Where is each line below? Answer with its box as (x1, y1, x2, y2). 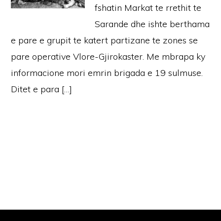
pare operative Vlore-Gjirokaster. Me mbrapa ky (11, 51, 206, 62)
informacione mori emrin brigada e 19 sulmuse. (11, 67, 203, 78)
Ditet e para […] (11, 83, 73, 95)
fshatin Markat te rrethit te (95, 2, 202, 13)
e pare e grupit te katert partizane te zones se (11, 35, 198, 46)
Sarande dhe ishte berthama (95, 18, 210, 30)
